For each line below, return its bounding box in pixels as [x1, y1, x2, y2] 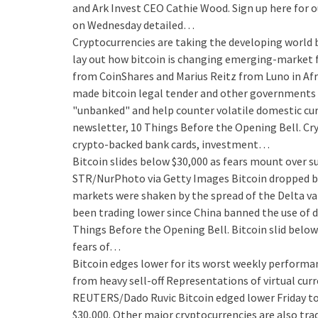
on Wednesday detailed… [72, 18, 194, 33]
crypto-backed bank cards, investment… [72, 137, 270, 152]
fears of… [72, 239, 121, 254]
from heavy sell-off [72, 273, 164, 288]
